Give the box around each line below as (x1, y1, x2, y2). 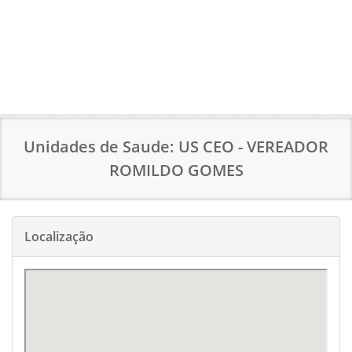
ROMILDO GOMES (108, 159, 244, 181)
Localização (24, 228, 93, 245)
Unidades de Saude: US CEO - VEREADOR (24, 136, 328, 157)
